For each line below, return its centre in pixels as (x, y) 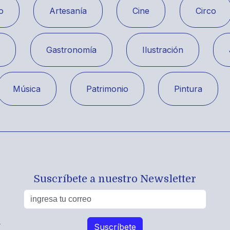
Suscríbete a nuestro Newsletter (115, 179)
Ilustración (163, 50)
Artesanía (68, 11)
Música (26, 89)
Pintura (188, 89)
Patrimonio (107, 89)
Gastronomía (71, 50)
